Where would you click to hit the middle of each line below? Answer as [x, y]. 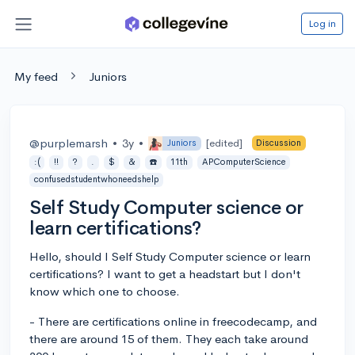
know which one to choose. [105, 291]
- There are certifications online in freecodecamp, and [173, 321]
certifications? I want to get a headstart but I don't [165, 273]
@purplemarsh [69, 143]
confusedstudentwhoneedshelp [96, 179]
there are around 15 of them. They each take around [169, 338]
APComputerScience [244, 162]
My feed [36, 76]
